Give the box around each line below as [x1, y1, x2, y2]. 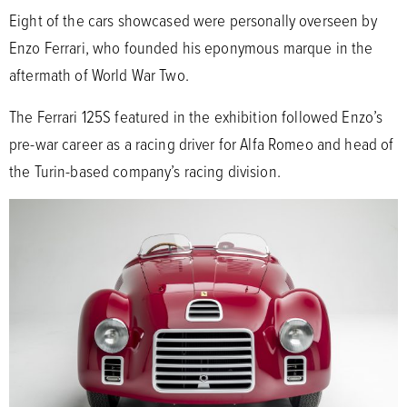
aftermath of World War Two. [9, 62, 193, 86]
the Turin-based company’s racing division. [9, 158, 285, 183]
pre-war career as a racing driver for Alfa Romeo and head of [9, 131, 394, 155]
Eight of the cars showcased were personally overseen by [9, 7, 377, 32]
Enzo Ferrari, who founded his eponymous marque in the [9, 35, 373, 59]
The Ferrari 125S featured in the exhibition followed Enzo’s [9, 104, 383, 128]
